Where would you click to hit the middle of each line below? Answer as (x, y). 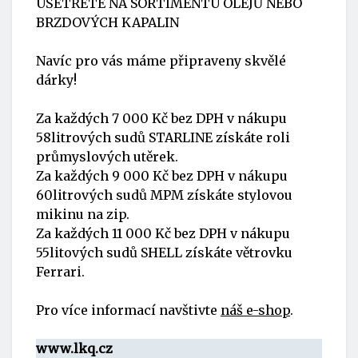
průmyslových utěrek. (107, 156)
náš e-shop (255, 310)
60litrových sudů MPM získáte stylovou (164, 195)
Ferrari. (60, 271)
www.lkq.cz (74, 348)
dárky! (56, 80)
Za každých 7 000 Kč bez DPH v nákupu (161, 118)
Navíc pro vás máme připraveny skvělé (161, 60)
